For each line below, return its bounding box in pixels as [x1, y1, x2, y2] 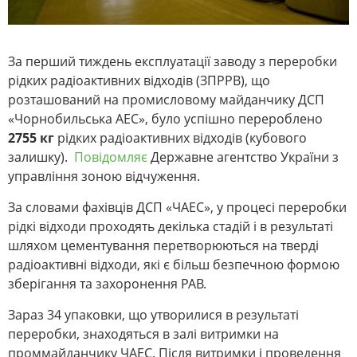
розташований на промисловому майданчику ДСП [8, 91, 324, 109]
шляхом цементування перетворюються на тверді [8, 237, 319, 255]
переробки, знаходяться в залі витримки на [8, 325, 279, 343]
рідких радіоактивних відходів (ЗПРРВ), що [8, 72, 270, 90]
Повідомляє [74, 148, 147, 167]
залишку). [8, 148, 74, 167]
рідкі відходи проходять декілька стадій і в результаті [8, 218, 333, 236]
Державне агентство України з [147, 148, 339, 167]
